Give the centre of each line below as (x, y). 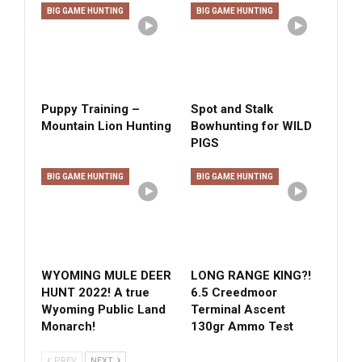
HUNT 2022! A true (95, 293)
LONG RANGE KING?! (251, 276)
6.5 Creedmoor (234, 293)
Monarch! (68, 327)
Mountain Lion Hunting (106, 126)
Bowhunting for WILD (251, 126)
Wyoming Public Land (103, 310)
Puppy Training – (90, 109)
